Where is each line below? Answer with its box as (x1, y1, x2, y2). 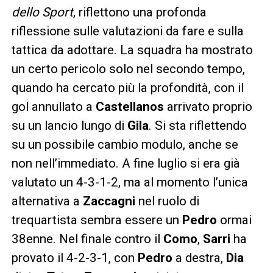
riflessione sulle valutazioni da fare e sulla (11, 23, 244, 38)
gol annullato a (11, 99, 96, 114)
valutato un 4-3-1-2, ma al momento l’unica (11, 174, 248, 190)
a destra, (172, 250, 226, 265)
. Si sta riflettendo (148, 118, 247, 133)
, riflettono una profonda (73, 4, 207, 19)
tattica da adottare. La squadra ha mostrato (11, 42, 253, 57)
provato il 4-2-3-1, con (11, 250, 138, 265)
